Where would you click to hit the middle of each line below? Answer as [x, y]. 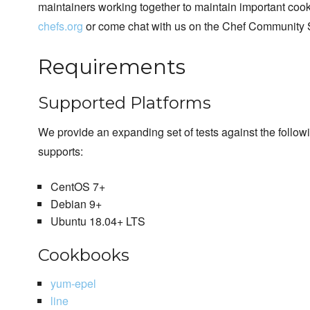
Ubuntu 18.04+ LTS [98, 221]
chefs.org [61, 26]
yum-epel [73, 284]
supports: [61, 152]
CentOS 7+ [77, 187]
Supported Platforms [125, 103]
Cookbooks [84, 255]
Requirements [112, 67]
